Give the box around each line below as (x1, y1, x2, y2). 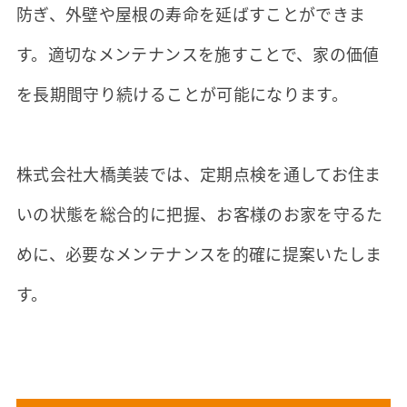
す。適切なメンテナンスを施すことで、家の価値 (15, 41, 380, 65)
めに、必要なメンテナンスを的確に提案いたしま (15, 241, 382, 265)
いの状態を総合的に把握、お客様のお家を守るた (15, 201, 383, 225)
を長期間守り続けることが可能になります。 (15, 81, 349, 105)
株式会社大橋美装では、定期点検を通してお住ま (15, 161, 382, 185)
